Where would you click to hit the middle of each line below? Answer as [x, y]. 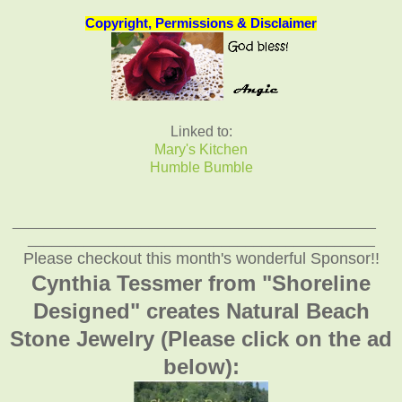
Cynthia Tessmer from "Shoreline [201, 283]
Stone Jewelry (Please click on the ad [201, 338]
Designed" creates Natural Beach [201, 310]
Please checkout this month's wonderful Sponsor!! [201, 258]
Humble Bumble [201, 167]
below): [201, 366]
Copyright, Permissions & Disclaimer [201, 23]
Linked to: [201, 131]
